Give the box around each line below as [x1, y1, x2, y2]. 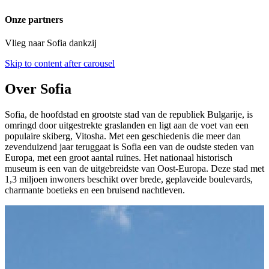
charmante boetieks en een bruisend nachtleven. [5, 185, 185, 196]
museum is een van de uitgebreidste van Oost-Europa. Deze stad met [5, 163, 264, 174]
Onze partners [5, 14, 63, 25]
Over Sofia [5, 81, 71, 97]
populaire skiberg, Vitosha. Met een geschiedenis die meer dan [5, 131, 241, 142]
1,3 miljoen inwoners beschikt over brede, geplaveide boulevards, [5, 174, 253, 185]
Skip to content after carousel [5, 58, 115, 69]
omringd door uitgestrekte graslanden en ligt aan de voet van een [5, 120, 249, 131]
